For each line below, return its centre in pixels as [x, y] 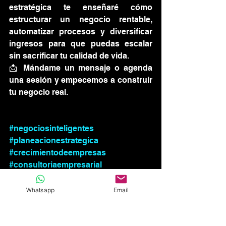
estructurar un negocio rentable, [81, 19]
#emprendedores [42, 177]
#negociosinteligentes [51, 128]
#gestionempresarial [48, 189]
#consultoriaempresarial [55, 165]
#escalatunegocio [43, 201]
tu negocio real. [39, 92]
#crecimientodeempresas [58, 153]
